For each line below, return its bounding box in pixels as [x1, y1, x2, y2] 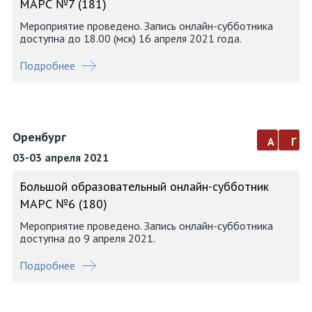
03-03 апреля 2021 [13, 150, 109, 164]
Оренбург [13, 129, 66, 145]
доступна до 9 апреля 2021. [19, 231, 155, 245]
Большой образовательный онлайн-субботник [19, 178, 269, 194]
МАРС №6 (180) [19, 196, 107, 212]
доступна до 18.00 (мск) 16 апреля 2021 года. [19, 31, 242, 45]
